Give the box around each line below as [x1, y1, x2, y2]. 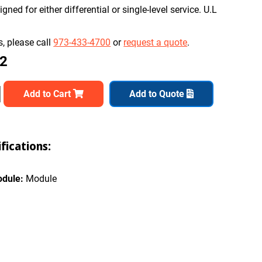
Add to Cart [23, 88, 74, 99]
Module [23, 173, 57, 185]
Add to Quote [129, 88, 187, 99]
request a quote [123, 37, 188, 48]
